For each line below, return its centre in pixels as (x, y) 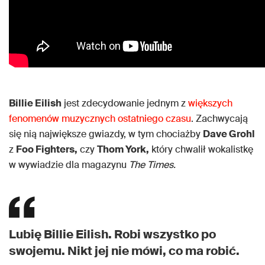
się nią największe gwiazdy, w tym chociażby (106, 134)
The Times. (152, 165)
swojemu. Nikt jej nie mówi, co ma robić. (124, 251)
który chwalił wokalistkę (201, 149)
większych (210, 103)
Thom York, (123, 149)
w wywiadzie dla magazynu (69, 165)
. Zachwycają (219, 119)
